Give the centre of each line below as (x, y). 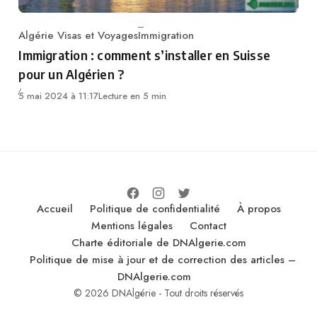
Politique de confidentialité (155, 209)
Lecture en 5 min (133, 96)
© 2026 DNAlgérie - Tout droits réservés (158, 293)
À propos (259, 209)
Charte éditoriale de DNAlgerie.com (158, 243)
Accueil (54, 209)
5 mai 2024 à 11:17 (59, 96)
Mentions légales (132, 226)
